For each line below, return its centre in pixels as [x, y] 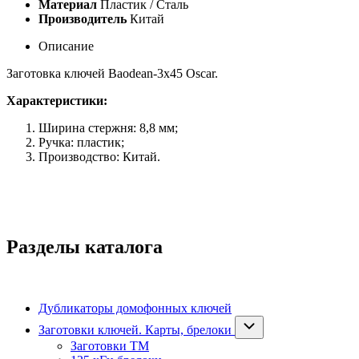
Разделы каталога [85, 247]
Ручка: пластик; [81, 143]
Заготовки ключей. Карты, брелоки [135, 330]
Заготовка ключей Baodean [80, 74]
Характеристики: [57, 101]
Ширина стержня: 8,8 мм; [108, 128]
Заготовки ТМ [110, 346]
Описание [66, 46]
